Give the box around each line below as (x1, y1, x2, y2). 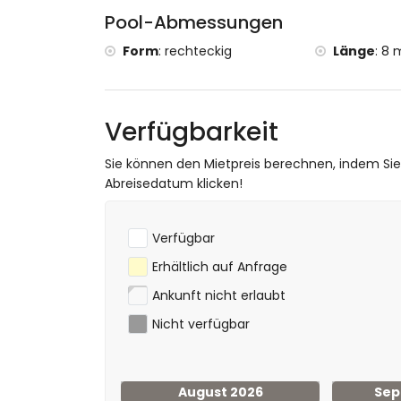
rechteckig (165, 42, 232, 60)
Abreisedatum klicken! (105, 175, 243, 192)
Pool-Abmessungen (105, 10, 283, 35)
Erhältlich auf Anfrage (152, 258, 287, 276)
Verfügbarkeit (105, 115, 278, 149)
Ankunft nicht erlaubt (152, 286, 286, 304)
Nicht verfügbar (152, 315, 250, 333)
